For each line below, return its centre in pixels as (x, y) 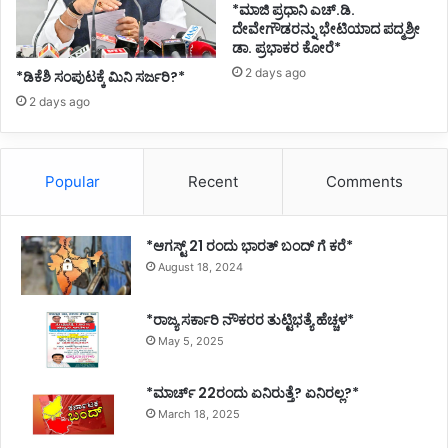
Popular (72, 182)
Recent (212, 182)
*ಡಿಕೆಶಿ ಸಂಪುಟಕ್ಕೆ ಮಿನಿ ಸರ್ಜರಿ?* (100, 77)
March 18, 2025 (199, 413)
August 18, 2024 (200, 267)
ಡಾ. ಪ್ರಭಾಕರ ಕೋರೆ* (288, 48)
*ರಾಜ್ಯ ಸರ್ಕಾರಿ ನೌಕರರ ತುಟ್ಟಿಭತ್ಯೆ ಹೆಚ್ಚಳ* (250, 319)
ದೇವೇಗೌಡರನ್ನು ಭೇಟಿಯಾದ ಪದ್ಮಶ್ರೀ (326, 29)
